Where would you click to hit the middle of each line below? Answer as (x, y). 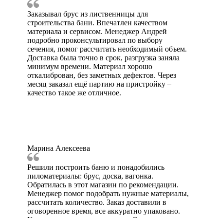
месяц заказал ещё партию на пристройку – (99, 84)
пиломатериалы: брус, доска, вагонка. (90, 176)
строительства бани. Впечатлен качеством (97, 23)
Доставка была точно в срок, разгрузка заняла (103, 58)
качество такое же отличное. (74, 93)
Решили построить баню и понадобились (96, 167)
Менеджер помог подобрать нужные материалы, (108, 194)
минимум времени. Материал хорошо (90, 67)
